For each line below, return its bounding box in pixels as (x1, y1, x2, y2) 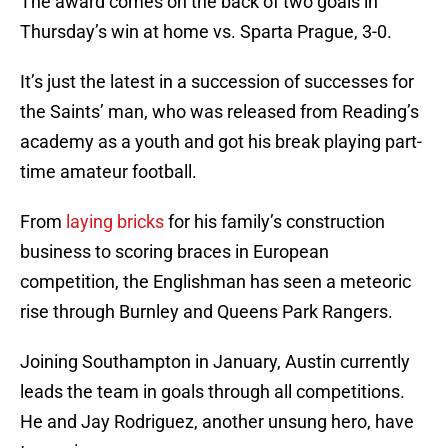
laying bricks (66, 211, 164, 233)
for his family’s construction (164, 211, 385, 233)
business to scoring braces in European (20, 241, 329, 263)
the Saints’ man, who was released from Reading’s (20, 101, 419, 123)
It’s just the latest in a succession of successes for (20, 71, 414, 93)
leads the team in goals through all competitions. (20, 381, 405, 403)
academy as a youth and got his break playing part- (20, 131, 422, 153)
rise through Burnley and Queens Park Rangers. (20, 301, 393, 323)
